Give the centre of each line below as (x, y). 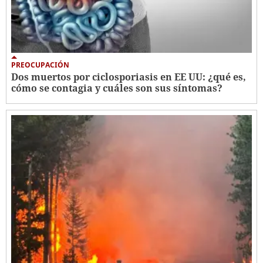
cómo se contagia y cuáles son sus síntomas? (117, 88)
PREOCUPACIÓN (40, 65)
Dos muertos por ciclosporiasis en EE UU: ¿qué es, (129, 77)
